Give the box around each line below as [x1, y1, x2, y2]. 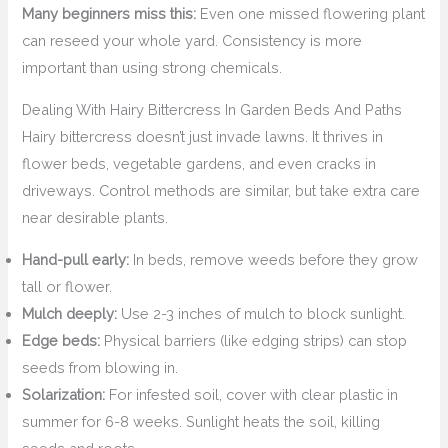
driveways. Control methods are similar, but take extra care [22, 182, 421, 200]
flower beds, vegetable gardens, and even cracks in [22, 155, 377, 173]
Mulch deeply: [22, 304, 118, 322]
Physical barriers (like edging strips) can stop [100, 331, 408, 349]
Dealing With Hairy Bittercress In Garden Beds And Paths [22, 101, 403, 119]
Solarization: [22, 385, 106, 403]
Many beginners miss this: [22, 5, 197, 23]
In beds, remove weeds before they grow [129, 250, 419, 268]
